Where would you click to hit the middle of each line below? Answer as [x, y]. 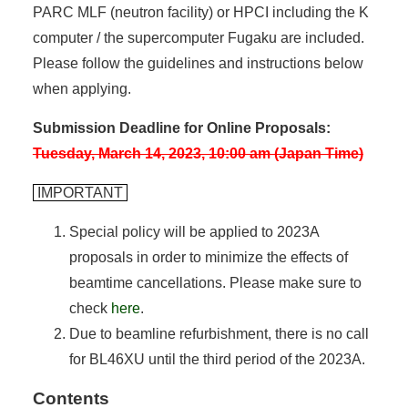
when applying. [82, 88]
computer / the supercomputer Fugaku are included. [198, 37]
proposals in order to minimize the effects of [208, 257]
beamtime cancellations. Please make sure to [215, 282]
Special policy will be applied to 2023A [194, 231]
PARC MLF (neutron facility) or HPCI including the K [200, 12]
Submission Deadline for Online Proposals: [181, 127]
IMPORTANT [80, 192]
